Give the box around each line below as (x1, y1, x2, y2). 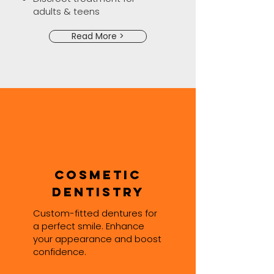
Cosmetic (54, 167, 141, 182)
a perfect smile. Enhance (33, 220, 144, 232)
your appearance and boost (33, 232, 161, 245)
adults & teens (33, 5, 100, 18)
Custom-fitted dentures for (33, 207, 157, 220)
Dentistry (51, 184, 144, 199)
